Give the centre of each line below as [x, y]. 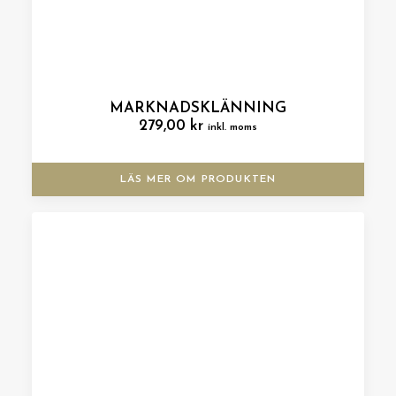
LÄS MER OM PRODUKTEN [198, 179]
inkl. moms [232, 127]
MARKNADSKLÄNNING [198, 108]
